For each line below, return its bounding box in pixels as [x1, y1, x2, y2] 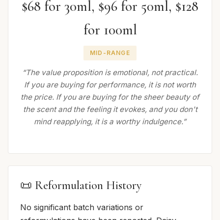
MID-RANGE [90, 49, 130, 57]
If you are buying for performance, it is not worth [24, 80, 196, 89]
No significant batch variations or [20, 202, 143, 212]
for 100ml [83, 21, 137, 39]
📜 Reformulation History [20, 178, 141, 192]
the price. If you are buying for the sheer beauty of [21, 92, 199, 102]
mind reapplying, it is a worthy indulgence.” [34, 116, 186, 126]
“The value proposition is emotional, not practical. [22, 67, 198, 77]
